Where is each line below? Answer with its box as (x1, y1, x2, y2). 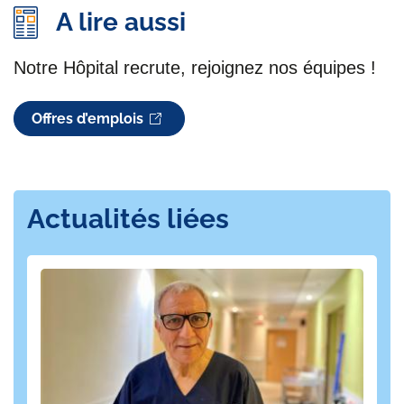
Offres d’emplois (32, 109, 144, 127)
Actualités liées (27, 203, 229, 235)
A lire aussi (56, 6, 186, 37)
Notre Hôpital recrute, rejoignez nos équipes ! (14, 57, 376, 78)
